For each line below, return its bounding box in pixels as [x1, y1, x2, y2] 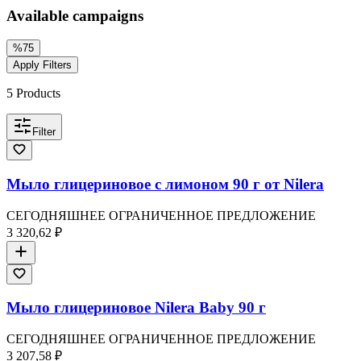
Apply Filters [13, 59, 72, 72]
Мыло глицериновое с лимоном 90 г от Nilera [6, 176, 324, 193]
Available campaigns [6, 6, 143, 24]
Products [13, 86, 60, 101]
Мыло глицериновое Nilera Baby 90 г [6, 299, 266, 317]
